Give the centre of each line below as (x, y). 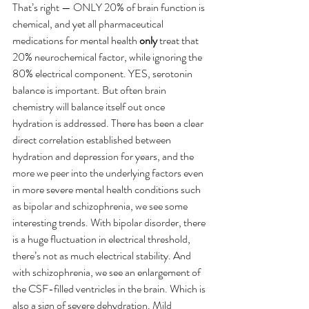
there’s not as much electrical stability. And (103, 255)
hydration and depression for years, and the (104, 156)
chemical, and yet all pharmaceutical (89, 23)
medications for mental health (76, 40)
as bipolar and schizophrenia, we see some (101, 206)
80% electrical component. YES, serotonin (103, 73)
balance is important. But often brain (90, 90)
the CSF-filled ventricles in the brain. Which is (110, 288)
